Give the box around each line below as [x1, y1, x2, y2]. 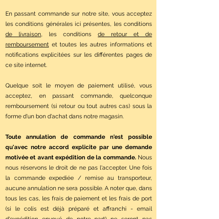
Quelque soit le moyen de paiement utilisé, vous [5, 82, 152, 89]
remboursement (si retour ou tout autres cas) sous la [5, 103, 152, 110]
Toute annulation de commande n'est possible [5, 133, 152, 141]
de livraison [5, 31, 41, 38]
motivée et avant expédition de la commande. [5, 154, 136, 161]
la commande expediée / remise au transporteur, [5, 175, 152, 182]
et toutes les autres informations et [49, 41, 152, 48]
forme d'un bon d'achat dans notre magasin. [5, 113, 124, 120]
